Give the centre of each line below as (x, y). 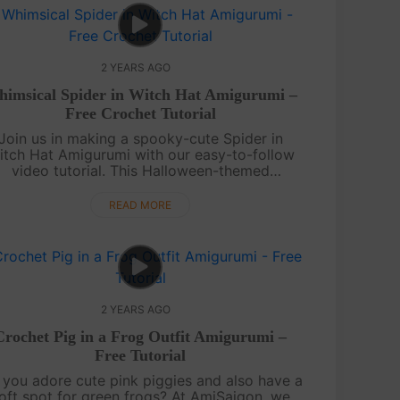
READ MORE (141, 204)
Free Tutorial (141, 355)
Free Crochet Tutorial (140, 113)
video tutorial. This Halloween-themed (140, 170)
